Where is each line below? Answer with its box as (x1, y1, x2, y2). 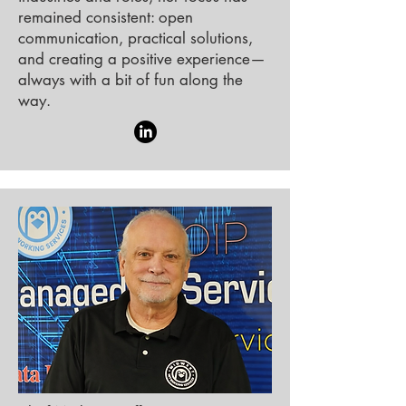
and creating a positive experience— (18, 49, 266, 69)
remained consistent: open (18, 7, 193, 27)
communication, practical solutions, (18, 28, 253, 48)
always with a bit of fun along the (18, 70, 243, 90)
